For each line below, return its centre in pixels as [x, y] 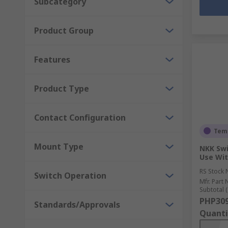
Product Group [64, 30]
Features [52, 59]
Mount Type [59, 146]
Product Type [62, 88]
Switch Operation [70, 175]
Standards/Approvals [77, 204]
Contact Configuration [80, 117]
